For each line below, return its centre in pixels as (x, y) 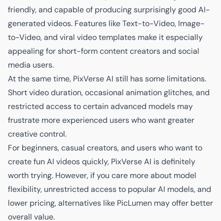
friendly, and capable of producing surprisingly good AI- (109, 10)
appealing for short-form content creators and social (104, 51)
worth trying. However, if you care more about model (102, 176)
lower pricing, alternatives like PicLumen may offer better (110, 203)
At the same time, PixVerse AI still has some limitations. (107, 79)
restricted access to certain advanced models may (100, 107)
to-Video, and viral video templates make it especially (105, 37)
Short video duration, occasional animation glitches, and (109, 93)
